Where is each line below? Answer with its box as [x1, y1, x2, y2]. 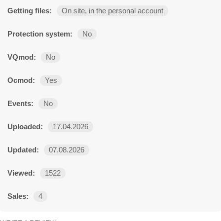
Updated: [7, 146, 39, 154]
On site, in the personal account [62, 7, 163, 15]
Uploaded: [7, 123, 43, 131]
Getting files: [7, 7, 52, 15]
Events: [7, 100, 34, 108]
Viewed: [7, 169, 35, 178]
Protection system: [7, 30, 73, 38]
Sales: [7, 192, 29, 201]
